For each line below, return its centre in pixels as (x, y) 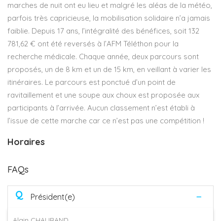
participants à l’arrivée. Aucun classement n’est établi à (101, 108)
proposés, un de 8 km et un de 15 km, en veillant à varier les (109, 69)
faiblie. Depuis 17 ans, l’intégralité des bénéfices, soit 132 (103, 31)
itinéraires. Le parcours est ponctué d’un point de (92, 82)
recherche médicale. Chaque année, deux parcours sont (103, 56)
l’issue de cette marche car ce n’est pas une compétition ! (106, 120)
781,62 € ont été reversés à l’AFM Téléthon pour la (93, 43)
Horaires (26, 142)
